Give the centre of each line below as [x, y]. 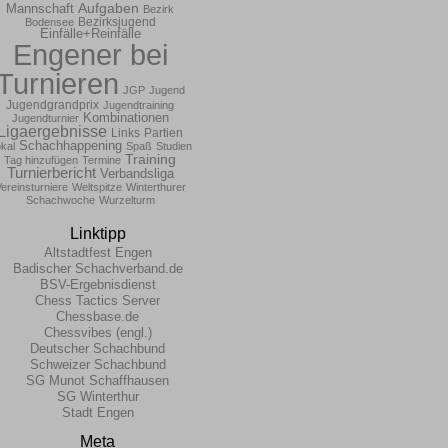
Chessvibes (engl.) [97, 332]
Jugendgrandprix [52, 105]
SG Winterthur [97, 396]
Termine [101, 160]
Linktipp [97, 233]
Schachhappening [70, 145]
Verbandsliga [136, 173]
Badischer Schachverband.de [97, 268]
